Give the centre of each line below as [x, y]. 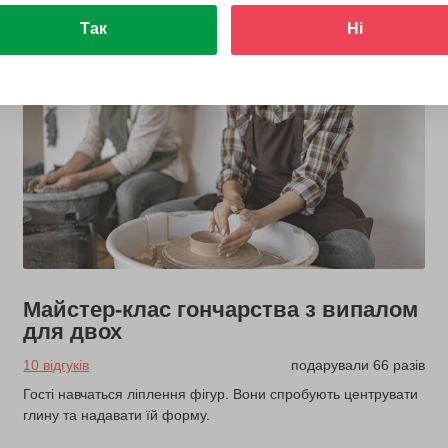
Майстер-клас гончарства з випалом [221, 310]
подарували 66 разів [357, 365]
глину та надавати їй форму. [117, 415]
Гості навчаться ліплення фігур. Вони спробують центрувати [221, 394]
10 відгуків [56, 365]
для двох [73, 332]
